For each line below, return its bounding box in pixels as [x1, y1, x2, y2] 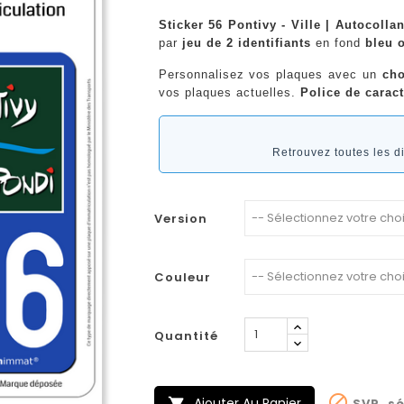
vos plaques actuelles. [158, 85, 300, 99]
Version [153, 209, 207, 227]
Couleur [153, 268, 211, 286]
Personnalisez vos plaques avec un [158, 67, 383, 81]
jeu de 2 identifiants [181, 35, 311, 50]
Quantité [153, 326, 218, 344]
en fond [310, 35, 365, 50]
